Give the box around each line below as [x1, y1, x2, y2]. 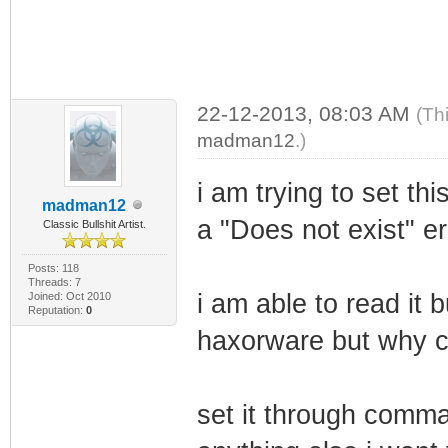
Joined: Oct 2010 [27, 289, 111, 302]
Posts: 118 [27, 261, 79, 274]
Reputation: [27, 303, 86, 316]
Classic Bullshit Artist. [42, 217, 146, 230]
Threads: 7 [27, 275, 81, 288]
